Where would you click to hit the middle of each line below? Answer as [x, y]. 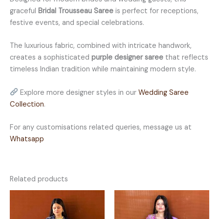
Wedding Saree [163, 92]
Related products [39, 179]
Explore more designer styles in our [78, 92]
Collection [27, 104]
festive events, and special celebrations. [77, 22]
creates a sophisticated [51, 58]
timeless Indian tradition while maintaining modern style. [103, 69]
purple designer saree [127, 58]
